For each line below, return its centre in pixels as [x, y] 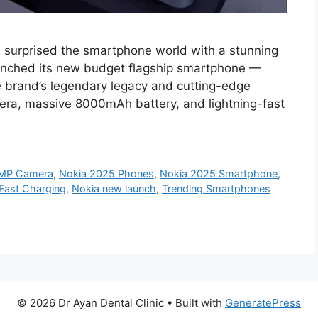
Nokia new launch [114, 189]
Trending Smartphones [216, 189]
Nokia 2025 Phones [107, 174]
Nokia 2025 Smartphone [219, 174]
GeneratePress [263, 303]
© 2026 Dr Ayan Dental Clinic [91, 303]
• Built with [194, 303]
